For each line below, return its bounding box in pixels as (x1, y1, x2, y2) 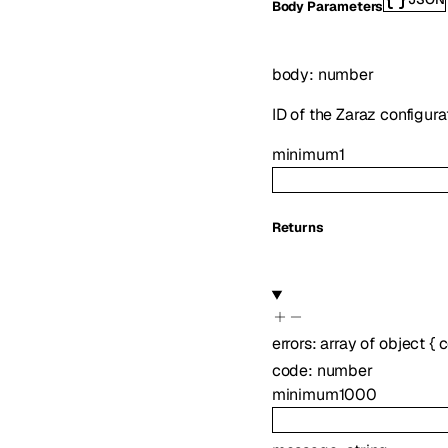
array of (320, 332, 379, 354)
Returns (271, 219, 324, 237)
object (378, 332, 426, 354)
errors (271, 332, 312, 354)
